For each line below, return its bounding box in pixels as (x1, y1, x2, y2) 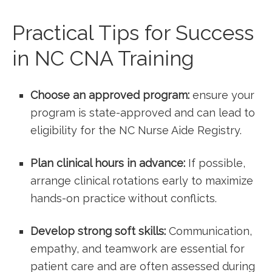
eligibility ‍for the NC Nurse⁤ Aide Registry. (30, 124, 242, 137)
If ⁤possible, (185, 157, 245, 169)
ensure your (189, 89, 254, 101)
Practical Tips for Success (12, 21, 254, 45)
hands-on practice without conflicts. (30, 192, 217, 205)
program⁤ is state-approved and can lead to (30, 106, 255, 119)
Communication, (166, 225, 252, 237)
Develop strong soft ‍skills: (30, 225, 166, 237)
